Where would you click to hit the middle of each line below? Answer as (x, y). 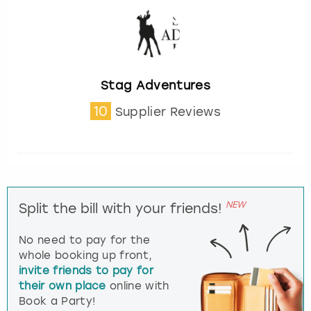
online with (137, 286)
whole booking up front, (86, 256)
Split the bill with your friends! (120, 208)
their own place (62, 286)
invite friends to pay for (86, 271)
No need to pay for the (85, 241)
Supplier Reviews (168, 111)
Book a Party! (57, 302)
